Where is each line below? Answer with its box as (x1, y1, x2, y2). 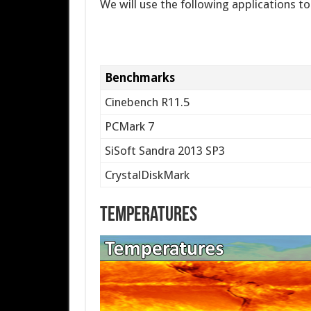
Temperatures (99, 204, 197, 226)
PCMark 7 (105, 119, 155, 133)
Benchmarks (105, 71, 176, 85)
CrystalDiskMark (105, 168, 190, 182)
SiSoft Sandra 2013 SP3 (105, 144, 226, 158)
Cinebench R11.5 (105, 95, 190, 109)
